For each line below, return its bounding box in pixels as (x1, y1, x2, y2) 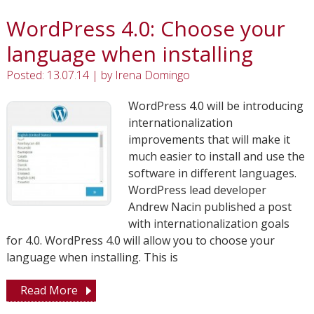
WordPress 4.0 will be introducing (128, 98, 303, 114)
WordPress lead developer (128, 182, 266, 198)
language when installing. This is (6, 250, 178, 265)
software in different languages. (128, 165, 296, 181)
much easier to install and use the (128, 149, 305, 164)
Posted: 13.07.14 (6, 67, 89, 83)
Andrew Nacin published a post (128, 199, 292, 214)
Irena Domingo (114, 67, 190, 83)
